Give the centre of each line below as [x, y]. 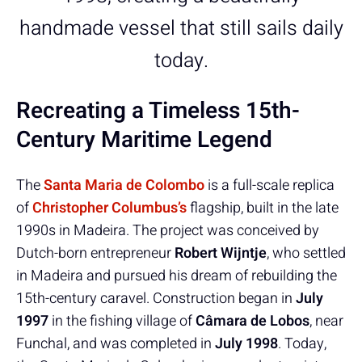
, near [326, 321]
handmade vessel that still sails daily [181, 28]
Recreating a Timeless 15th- [158, 111]
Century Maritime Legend [144, 140]
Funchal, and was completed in [116, 343]
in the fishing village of [122, 321]
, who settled [306, 253]
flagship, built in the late [263, 208]
